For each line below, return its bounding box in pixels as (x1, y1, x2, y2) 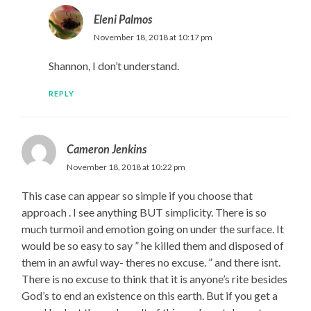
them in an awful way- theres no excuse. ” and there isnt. (22, 255, 281, 269)
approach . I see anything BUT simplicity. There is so (22, 205, 267, 219)
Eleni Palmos (93, 12, 152, 26)
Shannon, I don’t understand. (48, 59, 179, 73)
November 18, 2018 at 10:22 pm (67, 162, 186, 173)
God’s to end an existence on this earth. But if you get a (22, 289, 278, 303)
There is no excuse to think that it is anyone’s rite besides (22, 272, 288, 286)
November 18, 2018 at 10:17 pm (93, 32, 212, 43)
